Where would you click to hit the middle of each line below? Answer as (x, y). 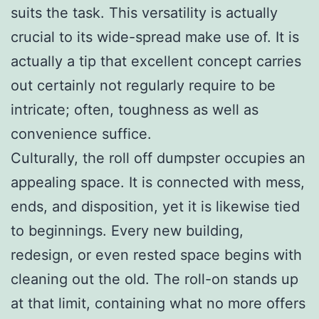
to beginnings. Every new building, (127, 230)
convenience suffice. (81, 134)
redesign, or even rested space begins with (156, 255)
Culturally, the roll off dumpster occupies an (158, 158)
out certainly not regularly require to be (143, 85)
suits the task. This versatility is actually (144, 12)
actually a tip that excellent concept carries (156, 61)
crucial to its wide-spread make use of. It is (155, 37)
